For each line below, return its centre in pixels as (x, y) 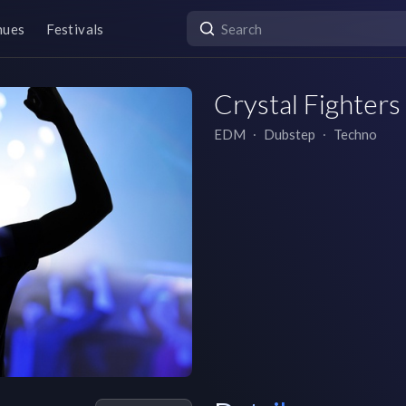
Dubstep (290, 134)
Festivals (75, 29)
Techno (355, 134)
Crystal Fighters (307, 103)
